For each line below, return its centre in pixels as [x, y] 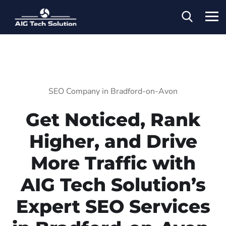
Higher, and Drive [113, 141]
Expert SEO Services [113, 206]
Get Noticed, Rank [113, 119]
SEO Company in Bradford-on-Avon [113, 91]
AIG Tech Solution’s [113, 184]
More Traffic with [113, 163]
